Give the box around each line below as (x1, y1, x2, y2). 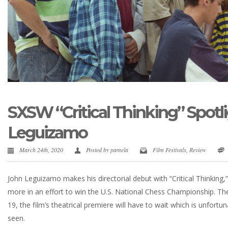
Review (189, 145, 206, 154)
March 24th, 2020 (19, 145, 65, 154)
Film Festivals (153, 145, 186, 154)
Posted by (86, 145, 110, 154)
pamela (110, 145, 128, 154)
